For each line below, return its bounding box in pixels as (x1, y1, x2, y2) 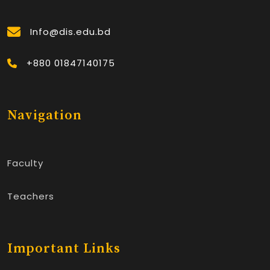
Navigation (7, 107, 82, 124)
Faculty (7, 156, 43, 169)
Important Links (7, 240, 121, 257)
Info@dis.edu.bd (30, 25, 111, 38)
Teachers (7, 189, 54, 202)
